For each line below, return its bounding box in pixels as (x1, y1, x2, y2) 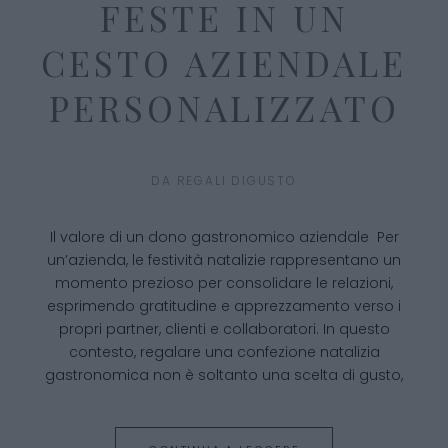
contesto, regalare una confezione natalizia (68, 342, 380, 363)
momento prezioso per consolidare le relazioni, (55, 273, 393, 294)
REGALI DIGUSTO (176, 172, 297, 190)
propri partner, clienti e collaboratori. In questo (58, 319, 390, 340)
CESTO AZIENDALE (41, 39, 407, 87)
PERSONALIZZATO (48, 84, 400, 132)
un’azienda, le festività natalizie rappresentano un (47, 250, 401, 271)
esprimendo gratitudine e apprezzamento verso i (47, 296, 401, 317)
